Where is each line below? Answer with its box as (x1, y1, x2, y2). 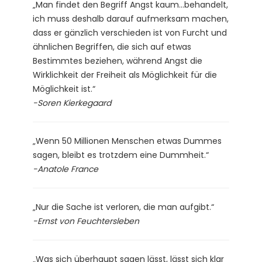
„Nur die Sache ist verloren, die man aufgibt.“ (33, 201, 214, 213)
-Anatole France (33, 163, 98, 175)
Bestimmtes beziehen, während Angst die (33, 54, 202, 67)
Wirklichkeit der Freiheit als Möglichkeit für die (33, 68, 217, 81)
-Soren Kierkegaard (33, 96, 111, 109)
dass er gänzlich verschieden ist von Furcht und (33, 26, 227, 39)
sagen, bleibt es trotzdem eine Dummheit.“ (33, 149, 209, 161)
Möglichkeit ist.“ (33, 82, 95, 95)
